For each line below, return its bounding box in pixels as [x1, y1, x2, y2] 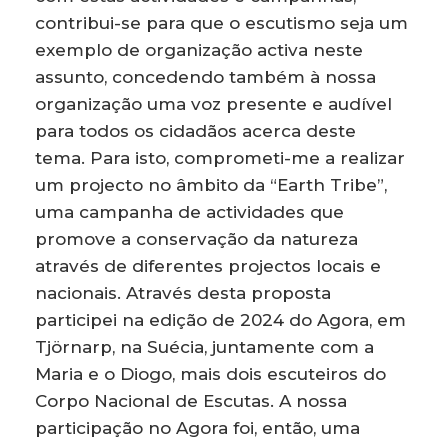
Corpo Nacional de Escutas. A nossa [35, 390, 347, 411]
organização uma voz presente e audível [35, 93, 392, 114]
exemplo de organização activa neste [35, 39, 363, 60]
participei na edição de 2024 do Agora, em [35, 309, 406, 330]
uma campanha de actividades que [35, 201, 344, 222]
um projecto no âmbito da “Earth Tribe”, [35, 174, 387, 195]
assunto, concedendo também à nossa [35, 66, 376, 87]
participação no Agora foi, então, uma [35, 417, 360, 438]
